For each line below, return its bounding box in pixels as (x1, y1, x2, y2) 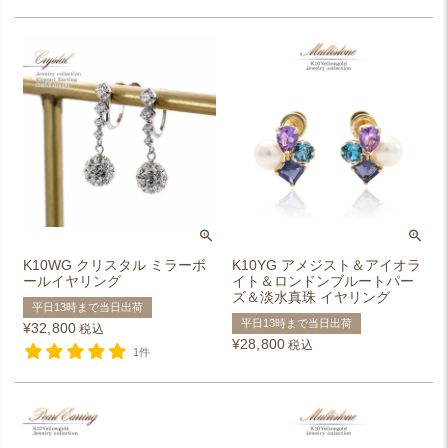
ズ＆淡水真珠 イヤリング (232, 289, 390, 305)
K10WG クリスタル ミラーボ (23, 257, 206, 273)
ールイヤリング (23, 273, 121, 289)
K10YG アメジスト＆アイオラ (232, 257, 421, 273)
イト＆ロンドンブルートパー (232, 273, 414, 289)
